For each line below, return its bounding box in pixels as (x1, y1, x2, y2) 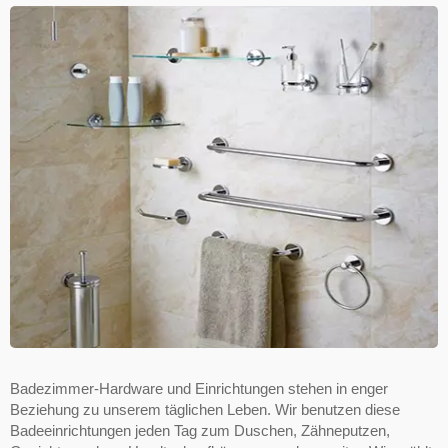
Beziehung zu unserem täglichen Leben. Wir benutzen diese (10, 401, 400, 419)
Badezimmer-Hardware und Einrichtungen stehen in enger (10, 380, 388, 398)
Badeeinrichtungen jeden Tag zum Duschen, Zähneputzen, (10, 422, 390, 440)
